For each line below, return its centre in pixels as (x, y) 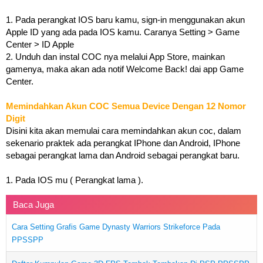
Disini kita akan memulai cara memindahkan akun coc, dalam (124, 130)
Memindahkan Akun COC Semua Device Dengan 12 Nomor (126, 106)
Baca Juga (33, 204)
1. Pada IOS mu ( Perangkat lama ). (75, 180)
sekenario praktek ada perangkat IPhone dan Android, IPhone (123, 143)
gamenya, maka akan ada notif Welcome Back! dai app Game (125, 69)
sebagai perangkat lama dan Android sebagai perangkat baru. (123, 155)
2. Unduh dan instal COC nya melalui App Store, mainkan (115, 56)
